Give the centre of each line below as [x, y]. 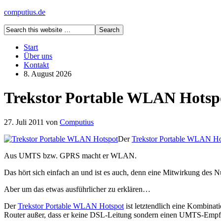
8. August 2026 [48, 74]
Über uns [38, 56]
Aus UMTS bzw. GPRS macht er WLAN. [70, 155]
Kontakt [36, 65]
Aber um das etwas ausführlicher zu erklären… [77, 189]
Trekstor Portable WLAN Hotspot [71, 206]
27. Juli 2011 [24, 122]
